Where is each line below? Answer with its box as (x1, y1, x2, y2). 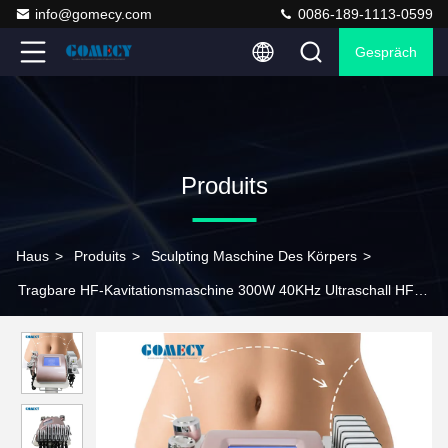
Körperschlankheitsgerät (16, 316, 170, 332)
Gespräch (355, 44, 417, 60)
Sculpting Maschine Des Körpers (151, 248, 357, 264)
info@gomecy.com (35, 6, 152, 22)
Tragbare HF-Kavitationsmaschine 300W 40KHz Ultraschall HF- (18, 282, 419, 298)
